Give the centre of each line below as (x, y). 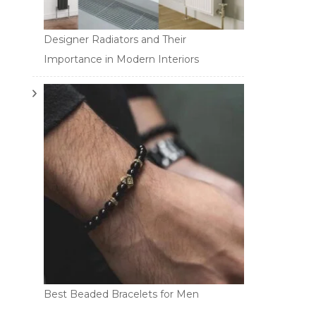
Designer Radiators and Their (115, 39)
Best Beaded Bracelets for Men (121, 294)
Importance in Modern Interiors (121, 59)
